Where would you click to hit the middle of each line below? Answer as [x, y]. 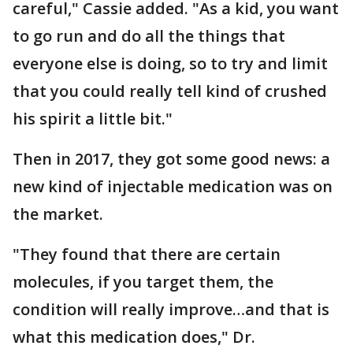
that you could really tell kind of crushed [170, 91]
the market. [58, 214]
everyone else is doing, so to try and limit [170, 64]
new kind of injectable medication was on [173, 187]
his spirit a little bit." [93, 119]
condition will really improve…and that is [171, 310]
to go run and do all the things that [149, 36]
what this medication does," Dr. [134, 337]
